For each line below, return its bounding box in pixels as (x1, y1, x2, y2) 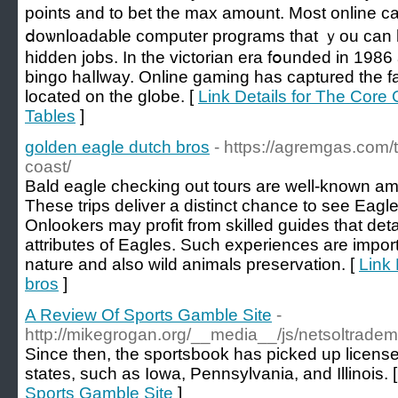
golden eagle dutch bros (25, 138, 210, 156)
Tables (25, 107, 76, 125)
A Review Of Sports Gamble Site (25, 306, 272, 324)
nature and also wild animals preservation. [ (25, 255, 359, 274)
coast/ (25, 157, 71, 176)
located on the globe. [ (25, 87, 198, 106)
